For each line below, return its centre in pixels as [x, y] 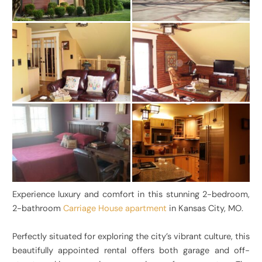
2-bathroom [37, 209]
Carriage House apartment [115, 209]
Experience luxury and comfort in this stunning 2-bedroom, [131, 195]
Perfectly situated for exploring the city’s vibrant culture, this [131, 237]
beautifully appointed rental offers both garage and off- [131, 251]
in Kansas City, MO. [205, 209]
